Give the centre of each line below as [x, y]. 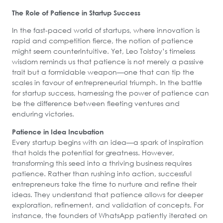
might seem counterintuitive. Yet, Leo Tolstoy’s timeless [104, 51]
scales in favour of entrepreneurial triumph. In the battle [107, 83]
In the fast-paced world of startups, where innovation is [106, 30]
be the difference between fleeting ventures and [96, 104]
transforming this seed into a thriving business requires [102, 163]
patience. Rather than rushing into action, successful [102, 173]
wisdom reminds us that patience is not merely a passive [108, 62]
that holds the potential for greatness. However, [93, 152]
